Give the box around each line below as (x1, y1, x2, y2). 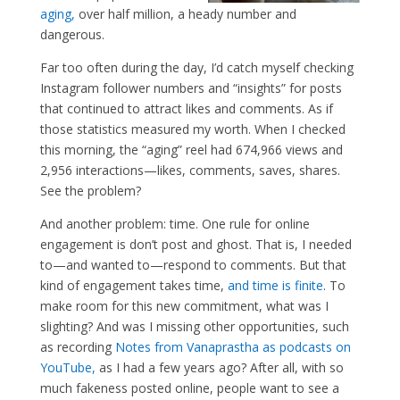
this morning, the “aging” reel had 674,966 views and (39, 141, 343, 159)
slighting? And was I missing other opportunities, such (39, 318, 349, 336)
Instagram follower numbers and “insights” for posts (39, 79, 342, 97)
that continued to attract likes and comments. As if (39, 100, 333, 118)
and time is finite (227, 277, 323, 295)
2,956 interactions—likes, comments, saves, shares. (39, 162, 340, 179)
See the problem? (39, 182, 141, 200)
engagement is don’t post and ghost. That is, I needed (39, 236, 352, 254)
